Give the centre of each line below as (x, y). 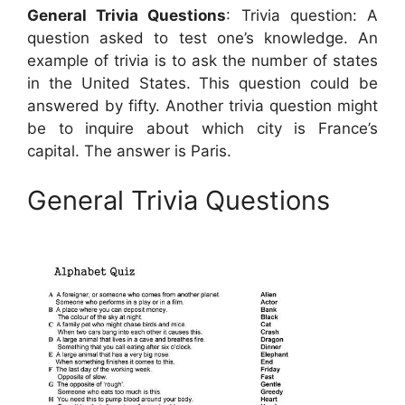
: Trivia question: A (302, 15)
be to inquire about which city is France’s (202, 128)
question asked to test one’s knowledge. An (202, 38)
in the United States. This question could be (202, 83)
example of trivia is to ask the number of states (202, 60)
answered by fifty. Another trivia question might (202, 105)
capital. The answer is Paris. (129, 151)
